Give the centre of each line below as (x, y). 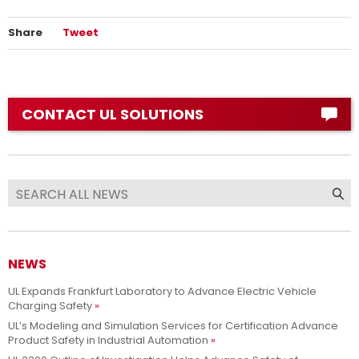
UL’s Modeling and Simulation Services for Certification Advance (173, 326)
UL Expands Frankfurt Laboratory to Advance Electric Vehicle (162, 292)
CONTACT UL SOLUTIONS (113, 115)
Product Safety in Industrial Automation (108, 341)
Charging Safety (50, 306)
